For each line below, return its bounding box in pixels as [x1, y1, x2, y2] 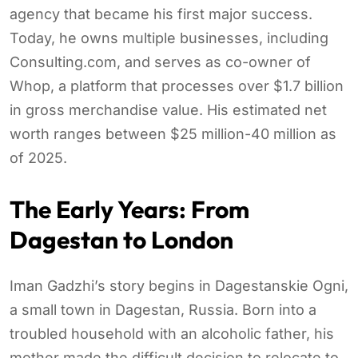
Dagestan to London [10, 224, 233, 255]
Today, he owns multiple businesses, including [10, 29, 328, 46]
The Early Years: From [10, 193, 249, 225]
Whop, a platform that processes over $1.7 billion [10, 77, 344, 94]
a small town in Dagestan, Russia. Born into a [10, 300, 316, 318]
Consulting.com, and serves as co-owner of [10, 53, 311, 70]
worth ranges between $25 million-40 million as [10, 125, 336, 142]
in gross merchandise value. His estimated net [10, 101, 327, 118]
